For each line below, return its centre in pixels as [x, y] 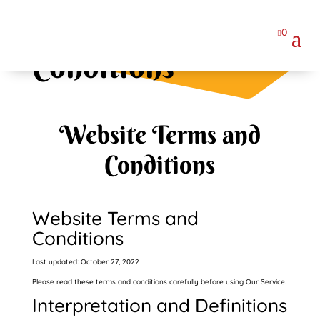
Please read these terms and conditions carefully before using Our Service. [159, 282]
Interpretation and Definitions [159, 305]
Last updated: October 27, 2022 [85, 262]
